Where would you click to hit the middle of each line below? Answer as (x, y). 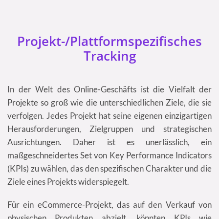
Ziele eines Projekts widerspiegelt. (68, 182)
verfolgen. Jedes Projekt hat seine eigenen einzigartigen (109, 116)
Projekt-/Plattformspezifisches (109, 41)
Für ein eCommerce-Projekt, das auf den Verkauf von (109, 205)
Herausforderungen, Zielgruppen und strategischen (109, 129)
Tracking (109, 56)
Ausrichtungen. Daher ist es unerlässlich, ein (109, 142)
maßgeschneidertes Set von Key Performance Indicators (109, 155)
